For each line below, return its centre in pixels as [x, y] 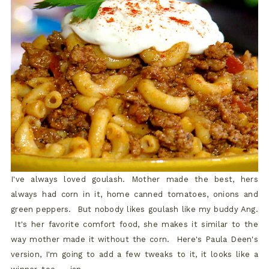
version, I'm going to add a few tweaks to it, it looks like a [134, 254]
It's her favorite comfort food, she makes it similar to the [134, 224]
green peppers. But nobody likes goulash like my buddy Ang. [134, 209]
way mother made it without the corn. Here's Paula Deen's [134, 239]
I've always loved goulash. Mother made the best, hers [134, 179]
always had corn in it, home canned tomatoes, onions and [134, 194]
